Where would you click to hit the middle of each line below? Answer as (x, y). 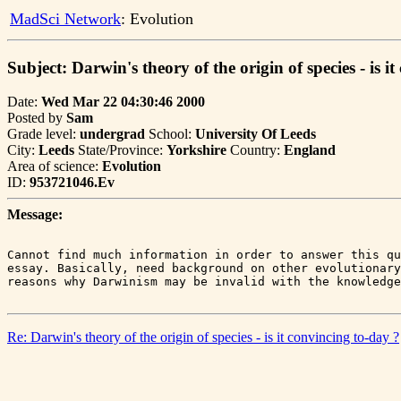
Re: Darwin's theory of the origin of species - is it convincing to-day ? (203, 337)
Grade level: (43, 134)
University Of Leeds (256, 134)
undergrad (112, 134)
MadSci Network (65, 19)
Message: (35, 215)
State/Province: (120, 150)
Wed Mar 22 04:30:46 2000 (123, 102)
